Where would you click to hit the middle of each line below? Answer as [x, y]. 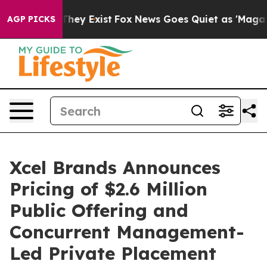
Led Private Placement [113, 253]
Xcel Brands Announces [115, 167]
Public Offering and [99, 210]
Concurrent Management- [127, 232]
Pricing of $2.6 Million [108, 189]
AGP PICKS [31, 19]
